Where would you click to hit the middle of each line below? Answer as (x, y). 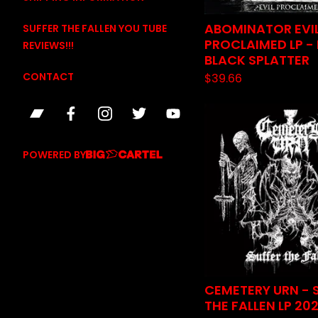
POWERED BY (54, 154)
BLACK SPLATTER (257, 60)
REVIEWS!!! (48, 45)
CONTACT (48, 77)
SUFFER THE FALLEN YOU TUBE (95, 28)
